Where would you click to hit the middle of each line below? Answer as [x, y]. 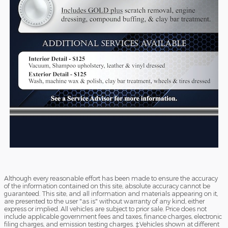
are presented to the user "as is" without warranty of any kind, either [104, 201]
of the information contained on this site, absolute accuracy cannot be [107, 186]
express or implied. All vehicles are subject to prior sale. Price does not [105, 209]
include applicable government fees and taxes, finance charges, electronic [113, 216]
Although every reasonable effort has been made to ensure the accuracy [111, 178]
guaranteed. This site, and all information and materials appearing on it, [111, 193]
